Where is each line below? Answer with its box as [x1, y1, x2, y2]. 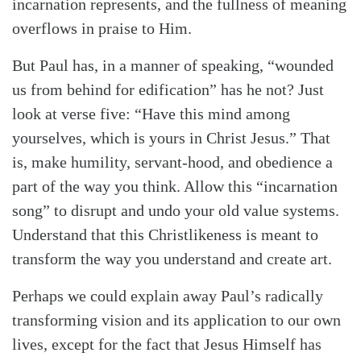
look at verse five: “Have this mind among [12, 105, 290, 123]
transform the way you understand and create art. [12, 250, 332, 268]
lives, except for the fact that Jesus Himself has [12, 335, 322, 354]
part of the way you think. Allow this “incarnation [12, 177, 338, 196]
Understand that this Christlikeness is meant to [12, 226, 318, 244]
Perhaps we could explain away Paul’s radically [12, 287, 323, 305]
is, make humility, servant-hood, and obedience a [12, 153, 333, 172]
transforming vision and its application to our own [12, 311, 341, 330]
